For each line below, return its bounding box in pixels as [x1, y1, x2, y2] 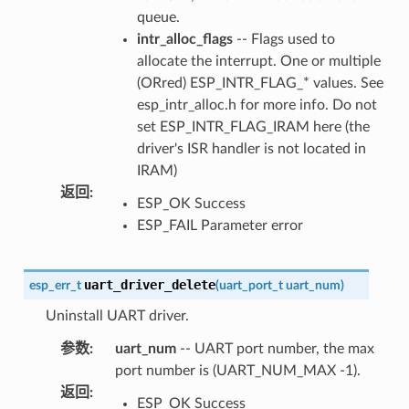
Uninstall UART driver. [45, 309, 189, 323]
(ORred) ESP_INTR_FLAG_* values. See [136, 76, 383, 90]
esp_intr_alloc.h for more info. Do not [136, 98, 377, 112]
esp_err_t [28, 278, 81, 292]
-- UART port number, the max [175, 341, 374, 356]
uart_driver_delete [83, 278, 215, 292]
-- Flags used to [232, 32, 335, 47]
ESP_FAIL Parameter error [136, 218, 303, 233]
